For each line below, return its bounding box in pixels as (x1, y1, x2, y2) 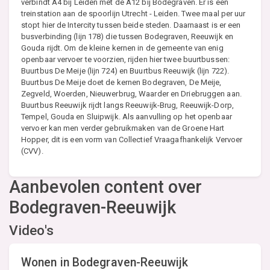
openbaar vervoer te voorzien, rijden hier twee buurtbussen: (21, 54, 230, 64)
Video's (9, 222, 54, 239)
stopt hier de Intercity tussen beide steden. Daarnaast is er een (21, 20, 241, 30)
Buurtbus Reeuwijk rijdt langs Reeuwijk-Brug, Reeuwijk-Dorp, (21, 100, 234, 110)
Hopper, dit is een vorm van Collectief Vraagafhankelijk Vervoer (21, 134, 243, 144)
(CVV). (21, 146, 43, 155)
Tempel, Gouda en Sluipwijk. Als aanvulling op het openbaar (21, 111, 232, 121)
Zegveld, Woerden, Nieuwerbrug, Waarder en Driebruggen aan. (21, 89, 242, 98)
